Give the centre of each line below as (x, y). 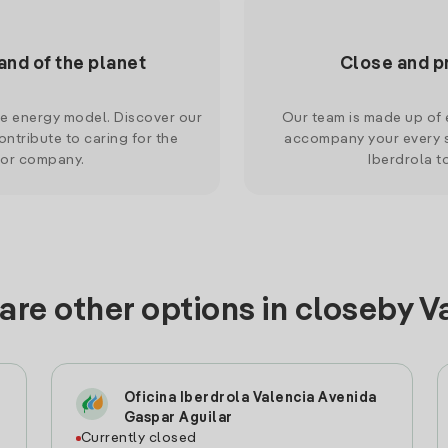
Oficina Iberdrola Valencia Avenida (250, 398)
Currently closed (138, 438)
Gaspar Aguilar (178, 418)
